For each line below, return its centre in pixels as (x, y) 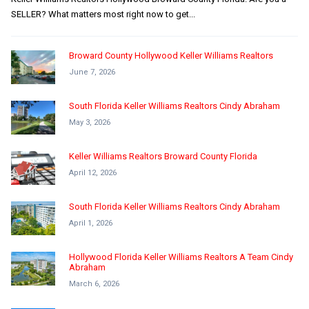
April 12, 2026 (93, 173)
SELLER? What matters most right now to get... (103, 14)
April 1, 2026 (91, 223)
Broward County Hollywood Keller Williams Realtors (171, 55)
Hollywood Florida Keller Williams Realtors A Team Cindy (181, 257)
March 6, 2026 (94, 284)
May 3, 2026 (90, 123)
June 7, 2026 (92, 72)
